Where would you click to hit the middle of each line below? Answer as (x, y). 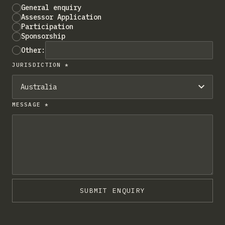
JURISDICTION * (41, 65)
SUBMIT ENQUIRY (113, 191)
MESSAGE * (30, 104)
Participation (47, 27)
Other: (33, 50)
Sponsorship (43, 36)
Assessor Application (61, 17)
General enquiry (51, 8)
